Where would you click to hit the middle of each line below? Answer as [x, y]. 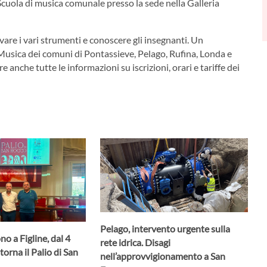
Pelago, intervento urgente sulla [165, 228]
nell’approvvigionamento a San [162, 256]
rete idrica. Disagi [135, 242]
